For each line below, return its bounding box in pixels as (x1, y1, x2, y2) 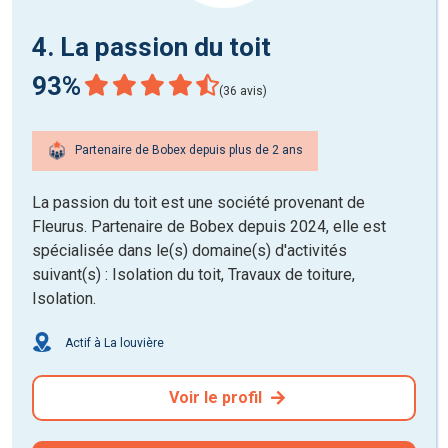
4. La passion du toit (32, 31, 271, 62)
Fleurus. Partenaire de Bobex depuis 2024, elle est (32, 216, 386, 236)
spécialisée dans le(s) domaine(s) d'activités (32, 240, 347, 260)
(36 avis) (219, 83, 267, 98)
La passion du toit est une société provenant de (32, 192, 365, 212)
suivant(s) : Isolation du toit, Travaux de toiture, (32, 264, 355, 284)
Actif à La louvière (62, 335, 164, 350)
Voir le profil (168, 387, 266, 407)
